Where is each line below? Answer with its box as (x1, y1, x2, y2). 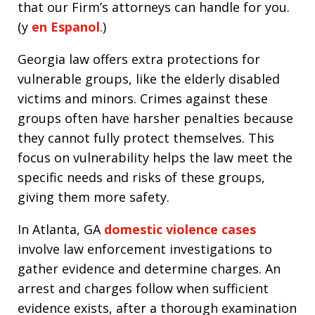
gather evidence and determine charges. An (18, 260, 281, 278)
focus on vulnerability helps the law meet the (18, 149, 292, 167)
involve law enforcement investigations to (18, 240, 272, 258)
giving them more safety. (18, 188, 169, 206)
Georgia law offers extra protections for (18, 51, 260, 68)
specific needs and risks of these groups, (18, 169, 265, 186)
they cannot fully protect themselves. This (18, 129, 274, 147)
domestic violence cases (104, 221, 256, 238)
